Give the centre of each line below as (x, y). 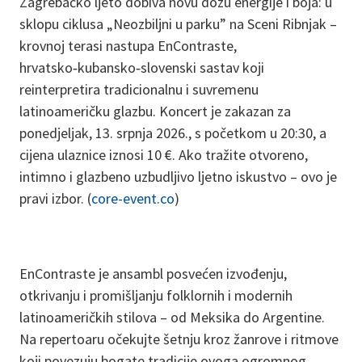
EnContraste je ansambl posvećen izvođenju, (153, 274)
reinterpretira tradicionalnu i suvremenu (139, 89)
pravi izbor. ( (55, 198)
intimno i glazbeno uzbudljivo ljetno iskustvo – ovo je (178, 177)
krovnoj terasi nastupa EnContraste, (128, 46)
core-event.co (133, 198)
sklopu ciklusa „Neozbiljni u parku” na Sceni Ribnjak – (178, 24)
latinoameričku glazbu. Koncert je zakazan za (155, 111)
